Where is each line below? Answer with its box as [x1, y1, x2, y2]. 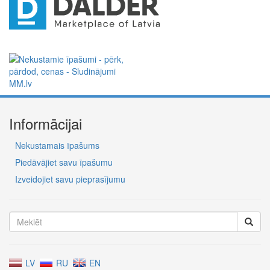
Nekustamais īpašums [15, 139, 99, 152]
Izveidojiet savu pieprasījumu [15, 173, 125, 186]
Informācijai [9, 113, 82, 134]
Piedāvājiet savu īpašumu [15, 156, 113, 169]
